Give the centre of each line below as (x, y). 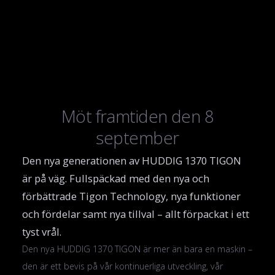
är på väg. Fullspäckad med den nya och (115, 179)
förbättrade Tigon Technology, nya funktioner (131, 196)
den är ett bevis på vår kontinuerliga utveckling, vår (122, 266)
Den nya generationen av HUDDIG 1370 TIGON (131, 161)
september (137, 137)
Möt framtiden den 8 (137, 116)
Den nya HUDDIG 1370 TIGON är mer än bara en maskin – (137, 249)
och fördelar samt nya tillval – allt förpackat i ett (135, 214)
